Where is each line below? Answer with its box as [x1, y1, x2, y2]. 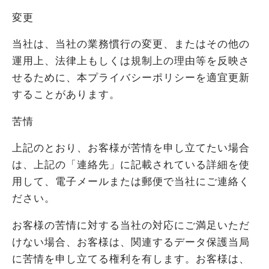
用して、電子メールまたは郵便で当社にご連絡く [12, 175, 250, 189]
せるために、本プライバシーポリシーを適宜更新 [12, 71, 250, 85]
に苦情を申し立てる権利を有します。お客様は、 [12, 252, 250, 266]
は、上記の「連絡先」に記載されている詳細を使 [12, 158, 250, 172]
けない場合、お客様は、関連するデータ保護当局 [12, 235, 250, 249]
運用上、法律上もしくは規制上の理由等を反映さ [12, 54, 250, 68]
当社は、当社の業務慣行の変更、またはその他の [12, 37, 250, 52]
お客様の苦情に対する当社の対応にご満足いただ [12, 218, 250, 232]
